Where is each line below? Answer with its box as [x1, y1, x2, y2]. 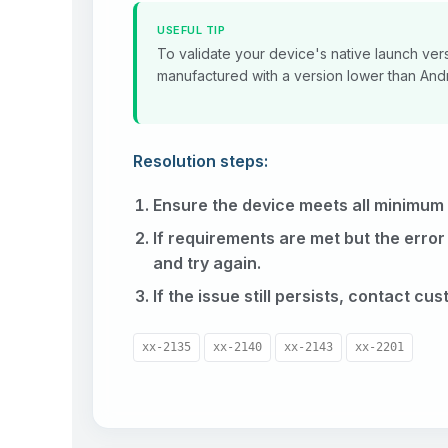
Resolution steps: [133, 151, 268, 172]
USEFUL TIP [157, 23, 225, 38]
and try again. [153, 253, 261, 274]
